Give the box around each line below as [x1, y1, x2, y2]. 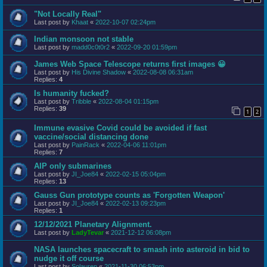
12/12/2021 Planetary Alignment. [34, 220, 152, 229]
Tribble [72, 97, 91, 105]
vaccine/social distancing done [34, 132, 148, 142]
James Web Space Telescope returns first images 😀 [34, 59, 226, 69]
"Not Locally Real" [34, 9, 101, 18]
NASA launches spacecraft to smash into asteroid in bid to [34, 245, 250, 254]
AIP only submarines [34, 162, 111, 171]
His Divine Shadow [72, 68, 126, 76]
